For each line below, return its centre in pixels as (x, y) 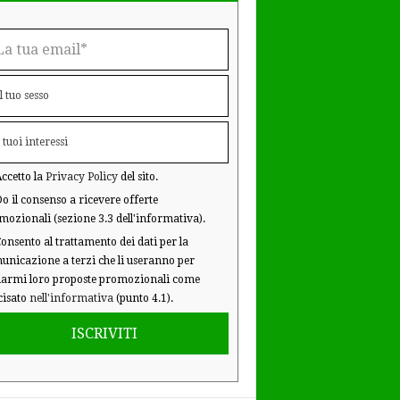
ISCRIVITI (104, 333)
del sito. (137, 177)
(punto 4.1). (143, 298)
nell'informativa (71, 298)
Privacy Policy (81, 177)
